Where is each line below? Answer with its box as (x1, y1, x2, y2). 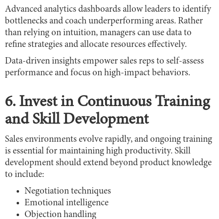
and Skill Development (5, 112, 149, 129)
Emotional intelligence (24, 198, 109, 208)
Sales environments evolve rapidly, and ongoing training (5, 135, 212, 145)
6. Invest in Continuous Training (5, 95, 210, 111)
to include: (5, 170, 44, 180)
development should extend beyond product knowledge (5, 158, 212, 168)
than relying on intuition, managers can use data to (5, 28, 192, 38)
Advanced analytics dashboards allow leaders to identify (5, 5, 211, 15)
